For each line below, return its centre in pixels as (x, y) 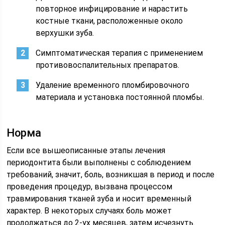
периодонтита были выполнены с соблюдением (99, 162)
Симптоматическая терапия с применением (120, 53)
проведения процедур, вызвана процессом (90, 187)
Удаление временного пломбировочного (113, 85)
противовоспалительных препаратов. (108, 65)
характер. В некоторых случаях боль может (89, 211)
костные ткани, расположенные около (109, 21)
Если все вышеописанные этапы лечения (86, 150)
